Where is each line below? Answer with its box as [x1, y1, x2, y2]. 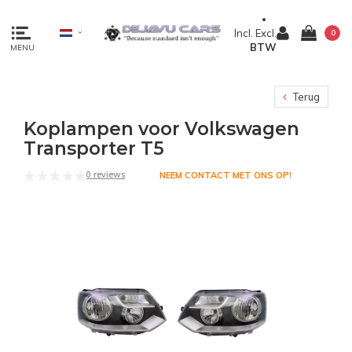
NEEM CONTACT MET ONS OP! [159, 170, 291, 181]
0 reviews [86, 169, 125, 180]
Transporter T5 [24, 137, 164, 159]
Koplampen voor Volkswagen [24, 118, 299, 140]
